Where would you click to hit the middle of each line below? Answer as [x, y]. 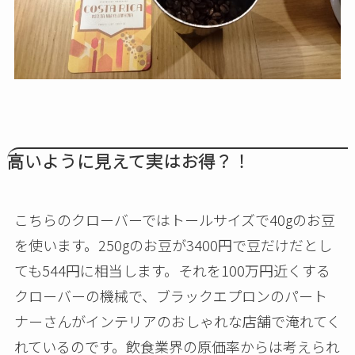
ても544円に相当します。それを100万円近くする [172, 271]
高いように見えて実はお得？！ [128, 161]
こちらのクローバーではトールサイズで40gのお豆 [174, 220]
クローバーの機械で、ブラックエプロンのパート [170, 296]
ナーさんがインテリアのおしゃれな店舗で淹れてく [177, 321]
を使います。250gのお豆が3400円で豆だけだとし [173, 245]
